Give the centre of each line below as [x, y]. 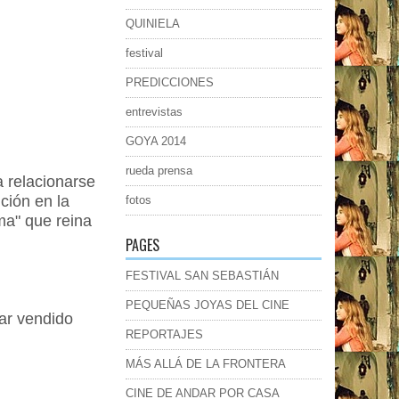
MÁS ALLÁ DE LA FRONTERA [206, 364]
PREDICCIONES [170, 83]
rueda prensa [159, 171]
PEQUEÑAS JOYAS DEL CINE [208, 305]
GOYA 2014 [156, 142]
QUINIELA [153, 24]
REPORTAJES [164, 335]
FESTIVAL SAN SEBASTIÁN [202, 276]
